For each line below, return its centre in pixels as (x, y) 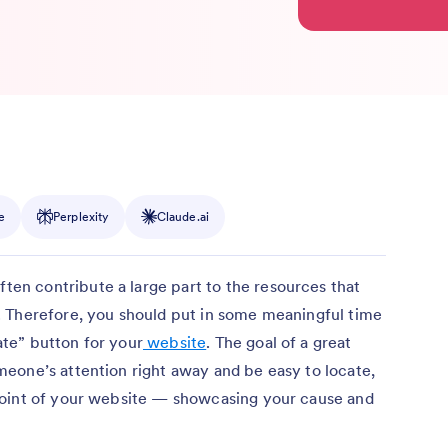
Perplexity (81, 216)
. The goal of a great (279, 341)
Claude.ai (183, 216)
